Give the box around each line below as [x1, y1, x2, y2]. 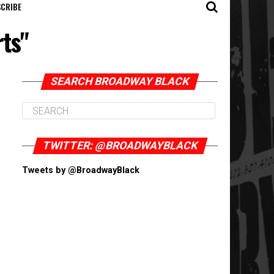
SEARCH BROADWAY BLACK [49, 75, 191, 87]
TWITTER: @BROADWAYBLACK [40, 139, 199, 152]
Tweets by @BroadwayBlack [22, 165, 139, 176]
